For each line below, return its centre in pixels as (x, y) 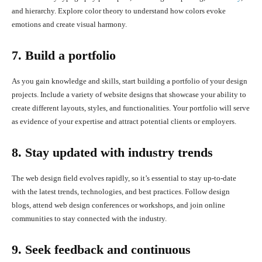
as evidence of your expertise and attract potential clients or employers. (124, 122)
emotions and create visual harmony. (69, 25)
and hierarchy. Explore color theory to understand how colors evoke (119, 11)
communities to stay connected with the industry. (89, 219)
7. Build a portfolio (64, 56)
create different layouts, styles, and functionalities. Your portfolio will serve (131, 108)
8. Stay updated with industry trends (112, 153)
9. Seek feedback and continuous (101, 250)
